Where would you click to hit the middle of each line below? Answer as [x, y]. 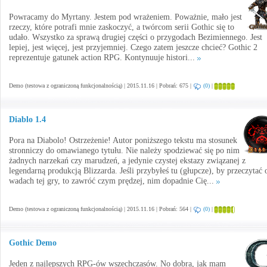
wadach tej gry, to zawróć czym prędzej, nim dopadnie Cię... [113, 181]
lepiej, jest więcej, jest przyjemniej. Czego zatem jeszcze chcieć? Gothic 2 [133, 47]
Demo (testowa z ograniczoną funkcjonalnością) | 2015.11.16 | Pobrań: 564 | [101, 209]
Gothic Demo [33, 243]
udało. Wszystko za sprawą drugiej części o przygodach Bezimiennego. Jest [136, 37]
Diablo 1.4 [27, 119]
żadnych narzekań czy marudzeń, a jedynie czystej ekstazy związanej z [127, 161]
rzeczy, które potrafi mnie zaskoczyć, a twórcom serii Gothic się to [122, 27]
